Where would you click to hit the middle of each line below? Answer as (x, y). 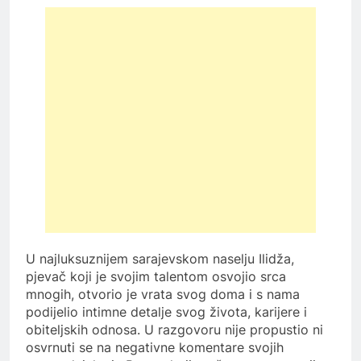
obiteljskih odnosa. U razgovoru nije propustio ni (174, 329)
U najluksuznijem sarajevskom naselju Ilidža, (160, 258)
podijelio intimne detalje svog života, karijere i (166, 311)
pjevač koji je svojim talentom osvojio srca (156, 276)
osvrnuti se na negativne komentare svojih (155, 347)
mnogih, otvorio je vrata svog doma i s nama (163, 294)
